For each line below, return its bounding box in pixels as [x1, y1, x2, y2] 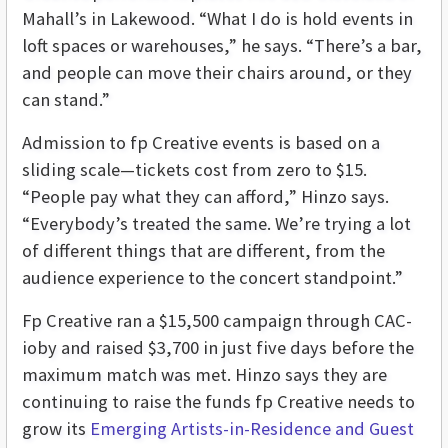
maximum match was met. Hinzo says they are [22, 362, 387, 386]
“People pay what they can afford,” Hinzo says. [22, 184, 389, 208]
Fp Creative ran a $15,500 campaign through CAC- [22, 308, 412, 332]
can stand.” [22, 87, 110, 111]
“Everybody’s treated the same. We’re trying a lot [22, 211, 411, 235]
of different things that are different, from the [22, 238, 385, 262]
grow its [22, 416, 90, 440]
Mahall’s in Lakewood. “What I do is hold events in [22, 6, 413, 30]
